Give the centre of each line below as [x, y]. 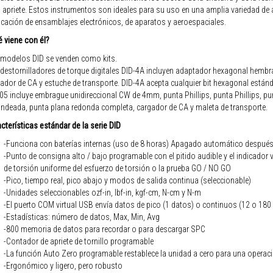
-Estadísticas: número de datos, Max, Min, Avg [82, 217]
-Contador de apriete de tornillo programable [79, 241]
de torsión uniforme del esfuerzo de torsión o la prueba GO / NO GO [117, 168]
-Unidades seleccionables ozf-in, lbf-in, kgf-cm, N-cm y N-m [102, 192]
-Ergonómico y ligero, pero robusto [63, 265]
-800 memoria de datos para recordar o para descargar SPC [105, 229]
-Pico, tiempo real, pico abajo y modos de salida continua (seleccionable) [127, 180]
